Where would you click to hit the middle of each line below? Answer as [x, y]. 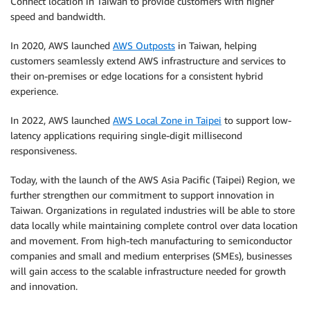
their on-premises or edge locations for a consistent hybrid [137, 76]
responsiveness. [44, 151]
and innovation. [44, 286]
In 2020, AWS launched [62, 45]
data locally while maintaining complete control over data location [154, 225]
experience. [34, 91]
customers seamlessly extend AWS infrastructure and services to [148, 61]
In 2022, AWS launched [62, 120]
